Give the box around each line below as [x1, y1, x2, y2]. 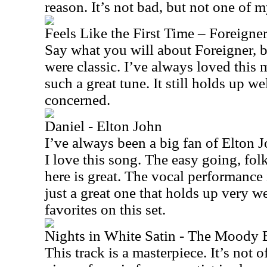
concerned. [45, 92, 110, 108]
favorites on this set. [45, 201, 166, 218]
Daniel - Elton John [45, 118, 162, 134]
